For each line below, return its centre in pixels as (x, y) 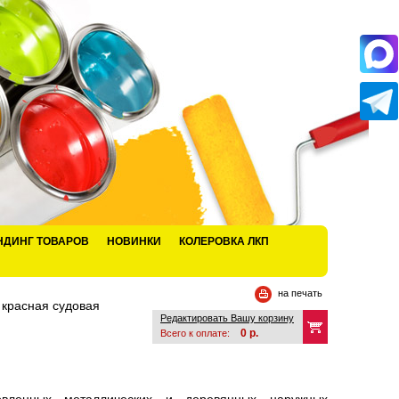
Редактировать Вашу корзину (227, 318)
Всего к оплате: (196, 333)
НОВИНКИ (134, 241)
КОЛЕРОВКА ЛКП (224, 241)
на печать (300, 293)
